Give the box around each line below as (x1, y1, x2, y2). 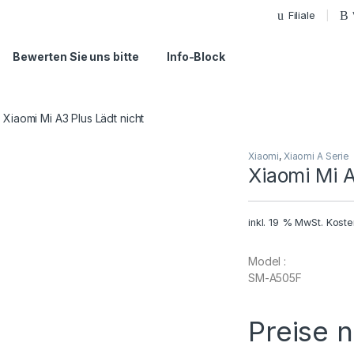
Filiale (288, 8, 315, 21)
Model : (248, 254, 287, 269)
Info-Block (167, 50, 225, 64)
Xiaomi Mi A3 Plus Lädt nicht (3, 111, 145, 125)
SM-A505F (248, 271, 302, 285)
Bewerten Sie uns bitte (13, 50, 140, 64)
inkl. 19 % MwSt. (248, 217, 323, 229)
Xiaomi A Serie (283, 150, 349, 163)
